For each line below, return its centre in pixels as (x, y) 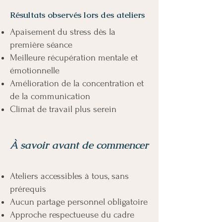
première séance (41, 45)
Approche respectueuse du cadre (72, 215)
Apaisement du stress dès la (63, 32)
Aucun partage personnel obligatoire (79, 202)
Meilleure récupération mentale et (74, 58)
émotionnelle (35, 71)
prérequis (28, 189)
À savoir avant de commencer (79, 145)
